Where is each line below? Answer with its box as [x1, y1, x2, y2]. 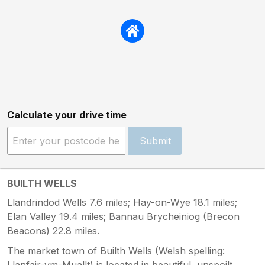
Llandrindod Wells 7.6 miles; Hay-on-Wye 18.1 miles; [7, 196, 237, 208]
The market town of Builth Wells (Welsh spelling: [7, 244, 225, 257]
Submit [139, 134, 171, 147]
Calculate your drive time [7, 108, 127, 121]
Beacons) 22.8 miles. [7, 224, 99, 237]
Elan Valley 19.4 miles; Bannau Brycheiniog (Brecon [7, 210, 240, 222]
